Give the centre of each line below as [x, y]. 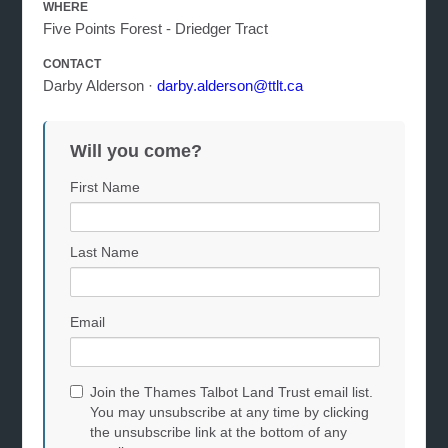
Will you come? [136, 150]
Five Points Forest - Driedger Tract [156, 28]
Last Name [105, 251]
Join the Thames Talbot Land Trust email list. [232, 391]
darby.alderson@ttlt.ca [230, 85]
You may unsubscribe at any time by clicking [230, 411]
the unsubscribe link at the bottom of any [219, 431]
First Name [105, 186]
